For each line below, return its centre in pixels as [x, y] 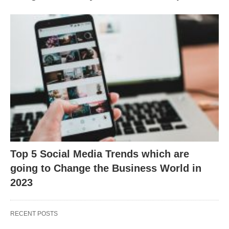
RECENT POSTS [34, 213]
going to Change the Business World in [106, 168]
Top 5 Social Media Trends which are [100, 154]
